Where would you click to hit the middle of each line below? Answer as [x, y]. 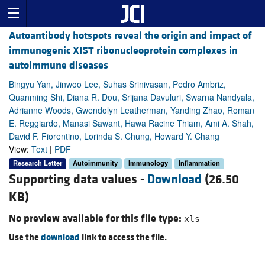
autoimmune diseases [59, 66]
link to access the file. [123, 237]
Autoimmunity [95, 163]
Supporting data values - [78, 179]
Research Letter [38, 163]
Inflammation [199, 163]
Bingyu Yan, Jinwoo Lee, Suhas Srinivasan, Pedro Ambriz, [117, 84]
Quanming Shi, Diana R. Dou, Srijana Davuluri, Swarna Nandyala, [132, 97]
